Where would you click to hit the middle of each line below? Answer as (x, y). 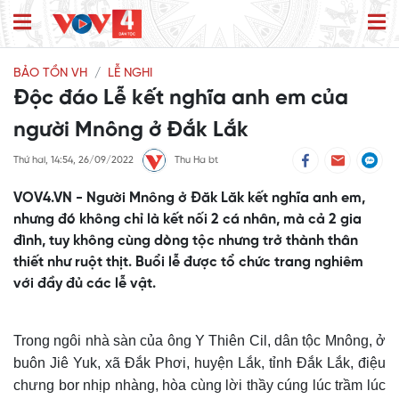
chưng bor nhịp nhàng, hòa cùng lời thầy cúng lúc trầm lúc (199, 386)
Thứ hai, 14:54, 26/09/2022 (73, 161)
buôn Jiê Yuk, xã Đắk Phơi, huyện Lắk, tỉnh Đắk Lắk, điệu (199, 363)
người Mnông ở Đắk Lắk (131, 131)
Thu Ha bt (196, 161)
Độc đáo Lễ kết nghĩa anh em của (181, 99)
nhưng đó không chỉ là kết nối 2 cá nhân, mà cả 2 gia (187, 220)
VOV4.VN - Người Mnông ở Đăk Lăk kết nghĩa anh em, (189, 199)
